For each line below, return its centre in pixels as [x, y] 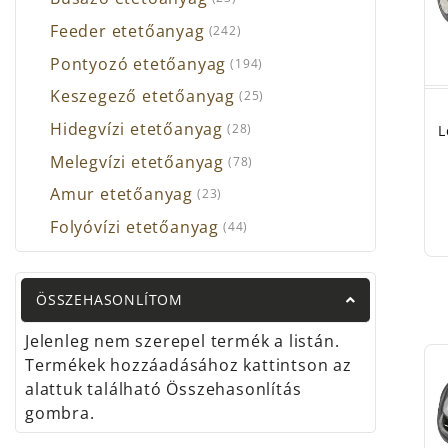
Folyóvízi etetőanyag [134, 227]
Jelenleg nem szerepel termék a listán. [182, 341]
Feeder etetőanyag [127, 30]
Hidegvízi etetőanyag [136, 129]
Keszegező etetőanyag [142, 96]
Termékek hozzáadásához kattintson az [188, 365]
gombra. [60, 413]
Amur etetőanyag [121, 194]
